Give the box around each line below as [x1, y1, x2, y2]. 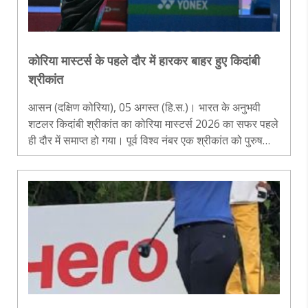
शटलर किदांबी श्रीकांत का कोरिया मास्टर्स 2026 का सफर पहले [28, 115, 278, 131]
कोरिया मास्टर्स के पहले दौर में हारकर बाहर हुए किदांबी [28, 52, 260, 69]
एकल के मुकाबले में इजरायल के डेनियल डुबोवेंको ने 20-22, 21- [28, 148, 277, 164]
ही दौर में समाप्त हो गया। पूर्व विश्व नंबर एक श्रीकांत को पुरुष [28, 132, 263, 148]
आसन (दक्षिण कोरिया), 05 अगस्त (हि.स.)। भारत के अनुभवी [28, 99, 261, 115]
